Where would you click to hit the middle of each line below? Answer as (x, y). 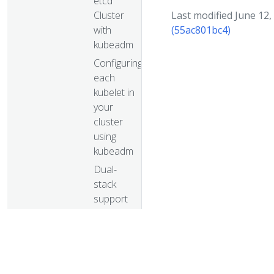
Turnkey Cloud (95, 246)
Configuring (118, 63)
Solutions (84, 261)
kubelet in (114, 92)
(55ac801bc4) (201, 30)
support (111, 198)
